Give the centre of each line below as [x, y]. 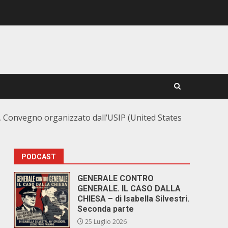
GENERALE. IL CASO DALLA [129, 189]
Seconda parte [106, 209]
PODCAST [39, 157]
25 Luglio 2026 [105, 222]
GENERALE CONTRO [116, 178]
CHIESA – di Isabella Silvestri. [134, 199]
